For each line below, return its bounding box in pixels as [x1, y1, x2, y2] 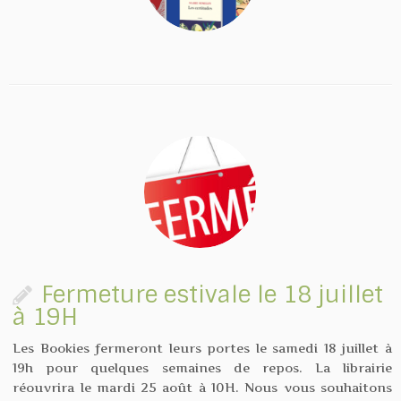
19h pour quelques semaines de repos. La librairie [13, 360, 392, 376]
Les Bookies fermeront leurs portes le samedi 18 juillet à [13, 340, 392, 356]
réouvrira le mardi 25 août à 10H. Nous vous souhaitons [13, 380, 392, 396]
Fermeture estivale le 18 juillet [41, 280, 384, 311]
